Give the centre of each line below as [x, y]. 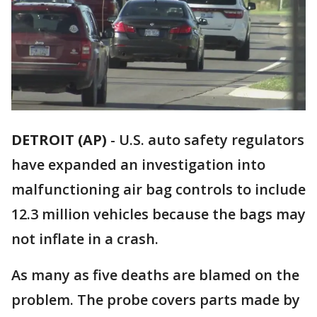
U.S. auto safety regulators [212, 140]
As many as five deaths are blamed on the [155, 275]
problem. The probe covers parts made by [156, 300]
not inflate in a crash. [85, 239]
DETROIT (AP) [59, 140]
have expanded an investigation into [138, 165]
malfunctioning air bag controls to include [158, 190]
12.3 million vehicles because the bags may [158, 214]
